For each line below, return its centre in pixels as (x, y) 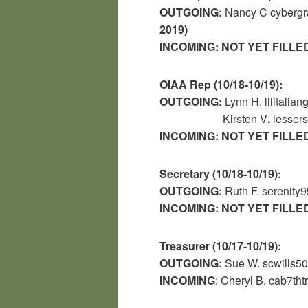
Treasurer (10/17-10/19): (222, 245)
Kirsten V (245, 118)
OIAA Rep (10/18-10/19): (221, 84)
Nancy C (246, 12)
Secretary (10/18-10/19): (222, 173)
